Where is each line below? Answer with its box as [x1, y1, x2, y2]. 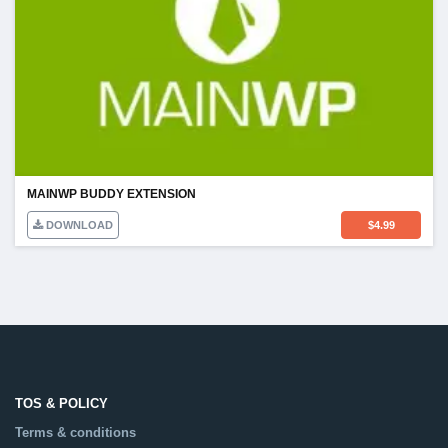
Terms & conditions [15, 425, 136, 441]
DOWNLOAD [43, 219, 113, 232]
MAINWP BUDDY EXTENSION [27, 187, 196, 202]
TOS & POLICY [15, 396, 108, 412]
